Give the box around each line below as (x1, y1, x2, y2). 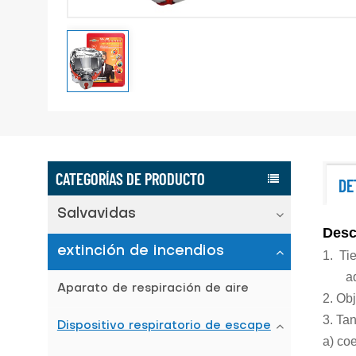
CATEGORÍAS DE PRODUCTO (56, 168, 205, 189)
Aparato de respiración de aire (56, 283, 249, 295)
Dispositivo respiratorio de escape (56, 320, 271, 332)
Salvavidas (56, 207, 136, 222)
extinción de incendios (56, 245, 224, 259)
